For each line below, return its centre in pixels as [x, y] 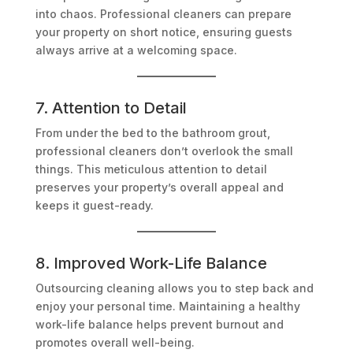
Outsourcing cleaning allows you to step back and [174, 288]
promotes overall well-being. [115, 343]
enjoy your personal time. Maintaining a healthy [167, 307]
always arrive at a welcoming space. [136, 50]
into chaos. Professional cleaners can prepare [163, 14]
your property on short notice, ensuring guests [163, 32]
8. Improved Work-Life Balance [151, 264]
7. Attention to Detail [111, 108]
